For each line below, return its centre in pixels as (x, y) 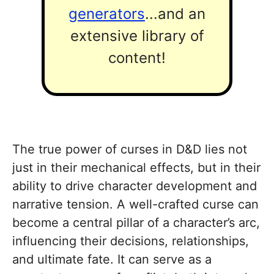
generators (107, 14)
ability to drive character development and (135, 186)
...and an (175, 14)
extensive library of (137, 36)
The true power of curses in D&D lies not (130, 149)
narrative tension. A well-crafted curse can (135, 204)
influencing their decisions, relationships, (131, 241)
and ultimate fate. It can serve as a (112, 259)
